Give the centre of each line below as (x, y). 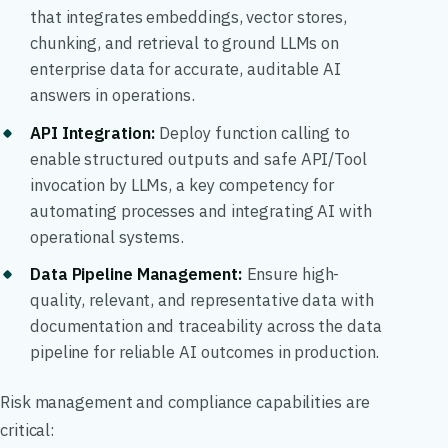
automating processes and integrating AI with (201, 210)
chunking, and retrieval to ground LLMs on (185, 43)
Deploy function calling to (252, 132)
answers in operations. (112, 95)
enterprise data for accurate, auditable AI (185, 69)
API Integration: (93, 132)
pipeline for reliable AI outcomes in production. (205, 352)
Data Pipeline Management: (136, 274)
